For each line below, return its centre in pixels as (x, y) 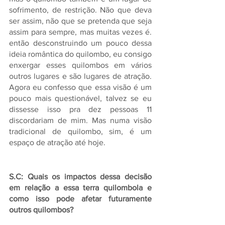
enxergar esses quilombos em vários (80, 65)
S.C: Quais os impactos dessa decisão (80, 177)
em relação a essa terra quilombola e (80, 188)
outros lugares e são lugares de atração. (80, 76)
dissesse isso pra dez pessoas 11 (80, 109)
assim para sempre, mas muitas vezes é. (80, 32)
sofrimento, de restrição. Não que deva (80, 10)
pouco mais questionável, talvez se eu (80, 98)
